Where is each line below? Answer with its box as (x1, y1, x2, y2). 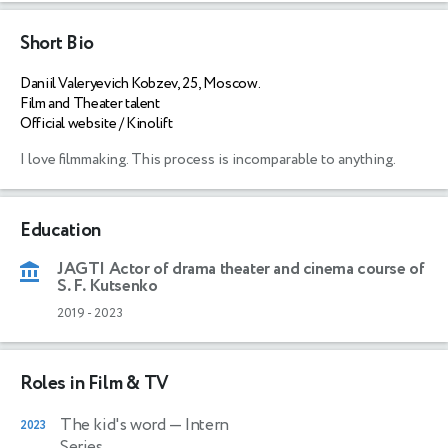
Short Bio (20, 29, 94, 57)
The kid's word (60, 412, 166, 437)
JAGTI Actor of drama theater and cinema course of (57, 256, 425, 281)
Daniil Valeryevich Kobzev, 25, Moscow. (20, 72, 261, 94)
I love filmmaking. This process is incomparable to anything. (20, 148, 398, 170)
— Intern (165, 412, 229, 437)
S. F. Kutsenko (57, 273, 158, 298)
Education (20, 216, 101, 244)
